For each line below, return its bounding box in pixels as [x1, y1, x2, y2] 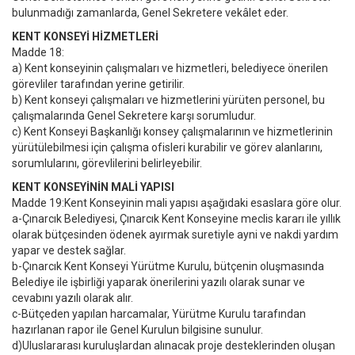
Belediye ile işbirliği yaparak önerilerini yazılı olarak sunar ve [12, 276, 305, 288]
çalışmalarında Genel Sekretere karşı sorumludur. [12, 109, 256, 122]
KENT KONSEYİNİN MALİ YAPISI [12, 181, 174, 193]
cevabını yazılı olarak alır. [12, 292, 133, 304]
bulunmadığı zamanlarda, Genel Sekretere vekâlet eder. [12, 6, 288, 19]
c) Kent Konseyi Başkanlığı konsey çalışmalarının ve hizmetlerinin [12, 125, 333, 138]
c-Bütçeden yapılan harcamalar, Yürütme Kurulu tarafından [12, 307, 306, 320]
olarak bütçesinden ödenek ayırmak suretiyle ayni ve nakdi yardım [12, 228, 338, 241]
